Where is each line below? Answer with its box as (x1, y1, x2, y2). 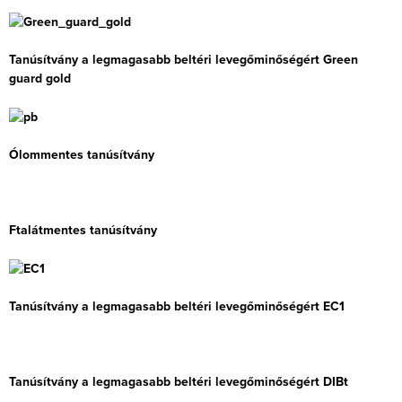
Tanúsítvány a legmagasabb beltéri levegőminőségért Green (9, 49, 358, 68)
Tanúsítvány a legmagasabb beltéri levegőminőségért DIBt (9, 372, 348, 391)
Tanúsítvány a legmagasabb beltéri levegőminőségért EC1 (9, 297, 345, 316)
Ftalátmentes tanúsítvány (9, 220, 157, 239)
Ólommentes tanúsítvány (9, 144, 154, 163)
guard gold (9, 68, 71, 87)
